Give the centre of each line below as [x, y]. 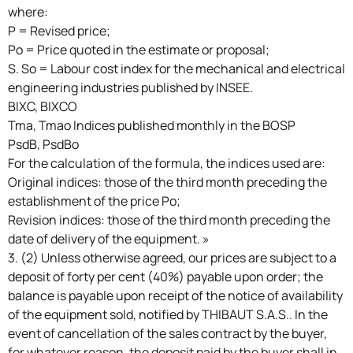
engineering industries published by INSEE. [130, 87]
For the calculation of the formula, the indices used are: [167, 163]
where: [28, 11]
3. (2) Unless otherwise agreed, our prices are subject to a [172, 257]
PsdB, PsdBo [43, 144]
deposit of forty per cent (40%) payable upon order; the [165, 276]
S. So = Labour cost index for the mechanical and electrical [176, 68]
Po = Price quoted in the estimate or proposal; [139, 49]
